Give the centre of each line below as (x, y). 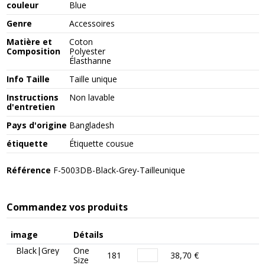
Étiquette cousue (102, 144)
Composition (33, 51)
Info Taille (28, 79)
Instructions (32, 98)
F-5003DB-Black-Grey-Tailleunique (119, 170)
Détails (88, 234)
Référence (28, 170)
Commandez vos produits (67, 207)
